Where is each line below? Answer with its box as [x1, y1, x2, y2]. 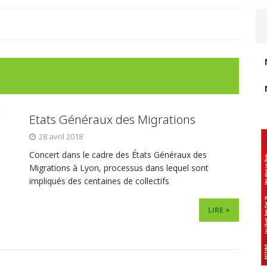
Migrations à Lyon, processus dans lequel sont [29, 162, 209, 173]
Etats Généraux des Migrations [29, 111, 195, 128]
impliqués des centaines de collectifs [29, 175, 169, 187]
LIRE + [208, 204, 231, 215]
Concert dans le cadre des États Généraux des [29, 148, 207, 160]
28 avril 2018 [39, 131, 83, 142]
